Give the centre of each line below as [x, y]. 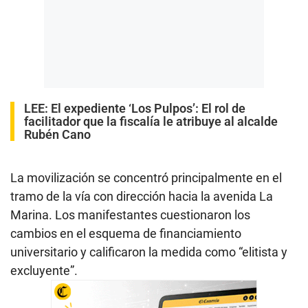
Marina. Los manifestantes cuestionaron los [130, 214]
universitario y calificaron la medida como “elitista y [149, 252]
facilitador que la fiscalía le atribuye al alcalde [151, 121]
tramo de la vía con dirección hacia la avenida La [142, 196]
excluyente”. [44, 270]
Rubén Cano [57, 134]
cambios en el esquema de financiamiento [126, 233]
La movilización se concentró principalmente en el [146, 177]
